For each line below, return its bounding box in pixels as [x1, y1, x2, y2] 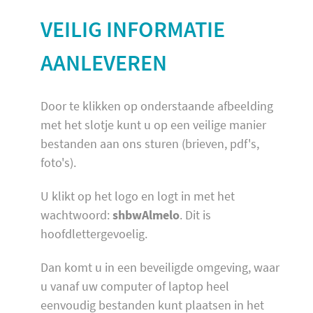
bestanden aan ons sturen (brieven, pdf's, [41, 136, 259, 152]
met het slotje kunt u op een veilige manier [41, 117, 266, 133]
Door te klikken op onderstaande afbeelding [41, 98, 273, 115]
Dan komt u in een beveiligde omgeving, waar [41, 259, 279, 275]
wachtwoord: [41, 206, 112, 223]
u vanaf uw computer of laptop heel [41, 277, 229, 294]
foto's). [41, 154, 79, 171]
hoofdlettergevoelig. [41, 225, 147, 242]
